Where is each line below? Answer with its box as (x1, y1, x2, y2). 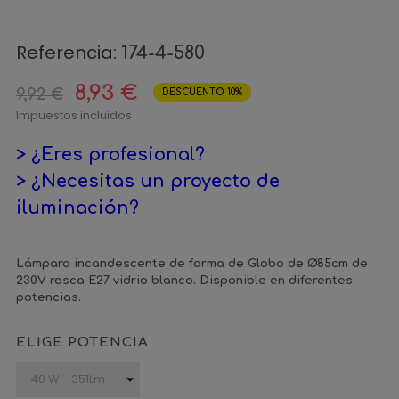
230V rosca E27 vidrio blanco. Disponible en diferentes (16, 274, 353, 287)
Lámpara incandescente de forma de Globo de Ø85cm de (16, 257, 368, 270)
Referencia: (16, 40, 117, 65)
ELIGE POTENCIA (16, 335, 149, 350)
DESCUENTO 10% (162, 87, 242, 97)
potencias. (16, 291, 81, 304)
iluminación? (16, 198, 139, 218)
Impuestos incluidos (16, 107, 132, 124)
